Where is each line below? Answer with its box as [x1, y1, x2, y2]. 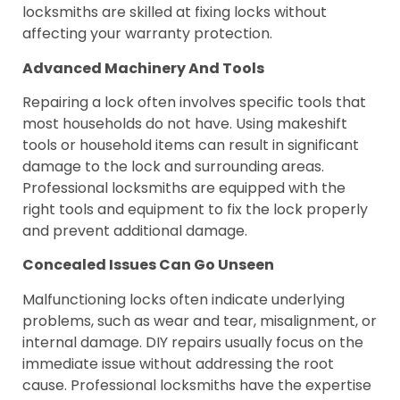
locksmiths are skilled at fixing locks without [22, 2, 327, 23]
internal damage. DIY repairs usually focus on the [22, 331, 363, 353]
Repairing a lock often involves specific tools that [22, 92, 366, 113]
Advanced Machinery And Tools [22, 57, 264, 79]
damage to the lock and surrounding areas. [22, 156, 324, 178]
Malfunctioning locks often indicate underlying [22, 288, 345, 310]
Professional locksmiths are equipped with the [22, 178, 346, 199]
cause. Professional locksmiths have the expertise [22, 374, 371, 396]
